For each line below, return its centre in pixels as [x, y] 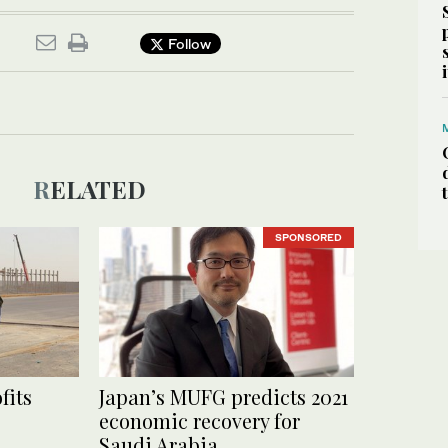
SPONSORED [308, 237]
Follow [187, 43]
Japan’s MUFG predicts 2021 [223, 397]
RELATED [97, 189]
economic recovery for [199, 421]
